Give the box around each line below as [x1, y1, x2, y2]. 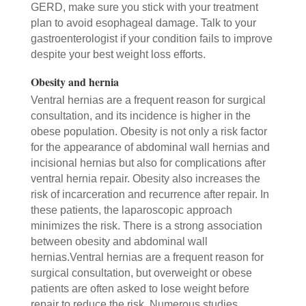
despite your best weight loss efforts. [30, 48, 206, 60]
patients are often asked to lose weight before [30, 282, 249, 294]
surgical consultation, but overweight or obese [30, 266, 252, 279]
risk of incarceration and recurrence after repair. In [30, 188, 269, 200]
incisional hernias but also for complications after [30, 156, 266, 169]
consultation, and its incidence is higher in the [30, 109, 251, 122]
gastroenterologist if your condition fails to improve [30, 32, 273, 44]
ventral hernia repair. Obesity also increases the [30, 172, 260, 184]
